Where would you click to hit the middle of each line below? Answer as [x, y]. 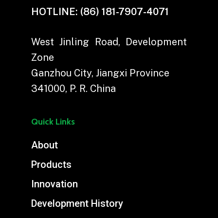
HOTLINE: [56, 12]
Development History [77, 204]
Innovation [54, 184]
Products [51, 165]
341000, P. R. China [73, 89]
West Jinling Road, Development [109, 42]
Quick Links [53, 122]
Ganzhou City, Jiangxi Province [100, 73]
